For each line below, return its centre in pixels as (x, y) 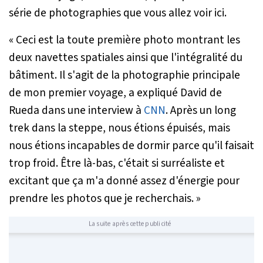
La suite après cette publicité (130, 223)
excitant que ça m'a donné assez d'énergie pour (124, 181)
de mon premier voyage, (69, 92)
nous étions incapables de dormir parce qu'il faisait (131, 145)
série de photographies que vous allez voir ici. (118, 13)
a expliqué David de (175, 92)
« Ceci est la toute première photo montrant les (124, 40)
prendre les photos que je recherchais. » (105, 198)
